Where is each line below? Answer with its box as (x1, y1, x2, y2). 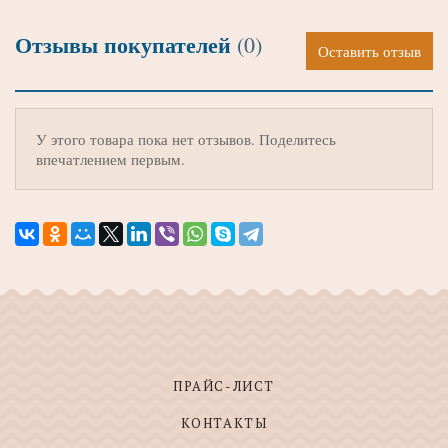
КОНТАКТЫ (180, 414, 268, 433)
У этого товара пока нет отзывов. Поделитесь (36, 129, 336, 150)
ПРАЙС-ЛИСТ (173, 377, 275, 396)
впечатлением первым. (36, 149, 185, 170)
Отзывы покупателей (15, 28, 237, 62)
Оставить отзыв (318, 41, 421, 62)
